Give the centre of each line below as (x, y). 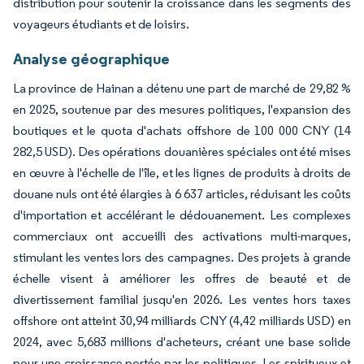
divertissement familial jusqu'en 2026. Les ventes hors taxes (182, 299)
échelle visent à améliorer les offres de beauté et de (182, 278)
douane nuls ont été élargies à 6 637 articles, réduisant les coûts (182, 193)
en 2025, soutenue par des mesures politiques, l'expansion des (182, 109)
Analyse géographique (91, 58)
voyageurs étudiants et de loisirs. (101, 24)
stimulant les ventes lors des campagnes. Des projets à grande (182, 257)
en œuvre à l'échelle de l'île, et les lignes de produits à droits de (182, 172)
